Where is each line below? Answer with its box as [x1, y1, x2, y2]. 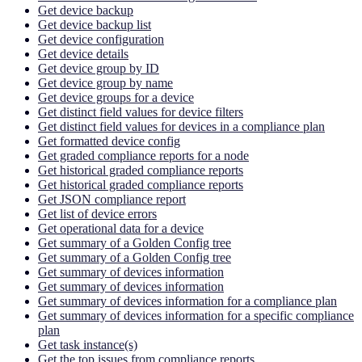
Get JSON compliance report [38, 192, 186, 206]
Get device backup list [38, 17, 151, 32]
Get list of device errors [38, 206, 157, 221]
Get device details [38, 46, 128, 61]
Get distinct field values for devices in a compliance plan [38, 119, 325, 133]
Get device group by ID [38, 61, 159, 75]
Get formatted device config [38, 133, 180, 148]
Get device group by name [38, 75, 173, 90]
